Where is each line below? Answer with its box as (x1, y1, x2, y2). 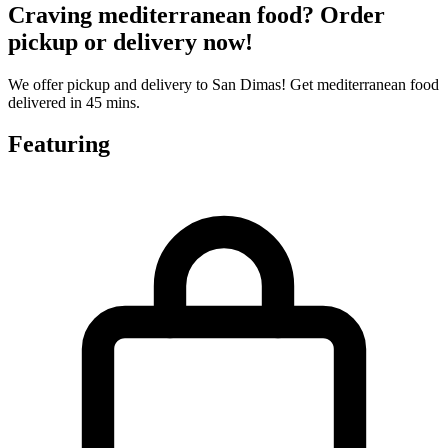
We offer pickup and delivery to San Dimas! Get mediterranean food (8, 75, 439, 93)
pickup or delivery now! (8, 28, 253, 55)
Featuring (8, 131, 110, 158)
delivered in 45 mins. (8, 93, 140, 111)
